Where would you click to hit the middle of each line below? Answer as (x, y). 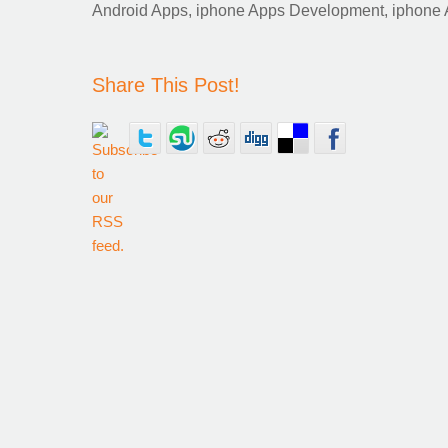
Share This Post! (166, 85)
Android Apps (140, 10)
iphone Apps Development (290, 10)
